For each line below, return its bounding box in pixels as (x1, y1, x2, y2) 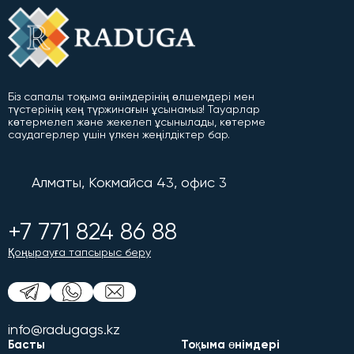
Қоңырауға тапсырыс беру (8, 245, 151, 258)
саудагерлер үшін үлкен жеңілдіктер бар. (8, 127, 230, 141)
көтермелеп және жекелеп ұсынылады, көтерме (8, 115, 265, 128)
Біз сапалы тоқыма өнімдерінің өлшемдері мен (8, 89, 254, 103)
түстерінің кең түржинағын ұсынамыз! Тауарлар (8, 102, 260, 115)
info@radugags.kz (8, 320, 120, 337)
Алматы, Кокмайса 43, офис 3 (32, 173, 227, 190)
